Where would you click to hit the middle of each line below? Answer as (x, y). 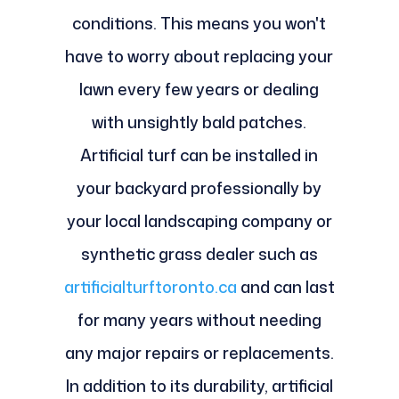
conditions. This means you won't (199, 23)
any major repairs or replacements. (199, 352)
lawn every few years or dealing (199, 89)
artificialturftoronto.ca (150, 286)
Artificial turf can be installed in (199, 155)
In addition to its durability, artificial (199, 385)
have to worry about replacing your (199, 56)
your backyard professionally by (199, 187)
